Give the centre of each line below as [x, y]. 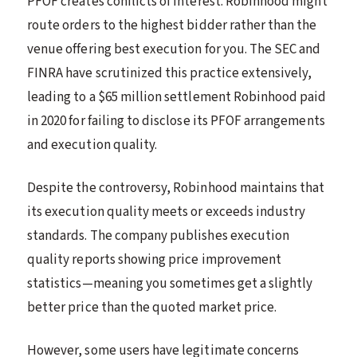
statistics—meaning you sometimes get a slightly [170, 283]
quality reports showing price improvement [155, 259]
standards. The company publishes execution [159, 235]
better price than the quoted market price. [152, 307]
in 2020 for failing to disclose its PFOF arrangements [176, 121]
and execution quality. [92, 145]
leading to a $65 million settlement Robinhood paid [177, 97]
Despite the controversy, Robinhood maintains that [176, 188]
